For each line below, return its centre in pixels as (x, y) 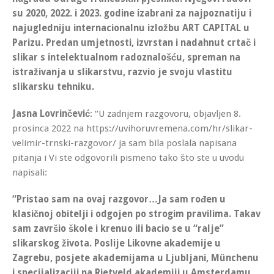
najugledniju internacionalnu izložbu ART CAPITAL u (131, 28)
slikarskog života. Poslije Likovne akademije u (117, 243)
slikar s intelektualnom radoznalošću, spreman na (126, 57)
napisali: (30, 172)
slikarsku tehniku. (53, 87)
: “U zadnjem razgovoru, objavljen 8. (165, 113)
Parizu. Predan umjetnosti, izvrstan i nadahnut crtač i (134, 43)
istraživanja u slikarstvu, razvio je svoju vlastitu (122, 72)
